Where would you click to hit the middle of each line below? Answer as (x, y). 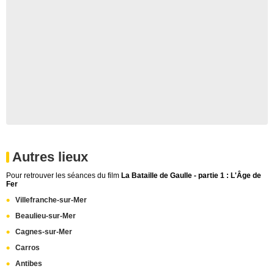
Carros (28, 248)
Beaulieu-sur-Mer (46, 216)
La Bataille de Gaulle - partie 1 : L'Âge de (191, 176)
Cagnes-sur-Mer (44, 232)
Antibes (29, 264)
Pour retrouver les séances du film (64, 176)
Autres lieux (50, 157)
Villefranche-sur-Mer (51, 200)
